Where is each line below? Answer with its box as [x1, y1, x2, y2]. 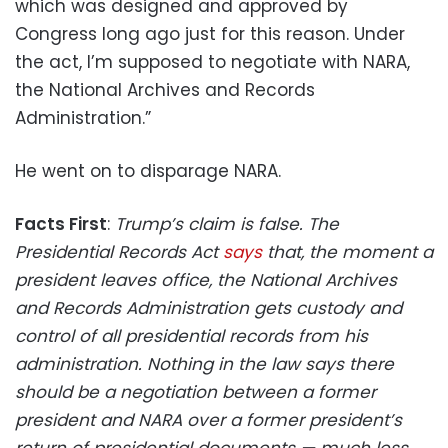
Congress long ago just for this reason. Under [15, 21, 405, 46]
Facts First [15, 211, 107, 236]
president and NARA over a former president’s [15, 407, 402, 432]
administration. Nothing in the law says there [15, 351, 394, 376]
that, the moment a [262, 239, 433, 264]
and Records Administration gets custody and [15, 295, 402, 320]
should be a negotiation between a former [15, 379, 376, 404]
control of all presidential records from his [15, 323, 368, 348]
